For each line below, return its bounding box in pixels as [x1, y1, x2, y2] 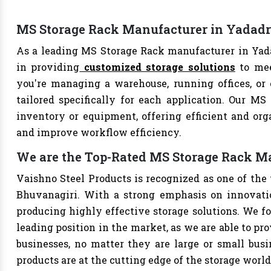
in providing [16, 60, 80, 73]
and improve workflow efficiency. [16, 126, 181, 139]
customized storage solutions [79, 60, 235, 73]
